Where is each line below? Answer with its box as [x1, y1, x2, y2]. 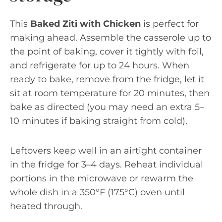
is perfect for [141, 18, 199, 29]
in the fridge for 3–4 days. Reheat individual [10, 159, 203, 170]
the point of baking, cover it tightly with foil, [10, 46, 204, 57]
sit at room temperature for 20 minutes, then [10, 88, 210, 99]
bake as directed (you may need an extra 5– [10, 102, 204, 112]
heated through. [10, 201, 82, 212]
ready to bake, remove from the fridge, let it [10, 74, 204, 85]
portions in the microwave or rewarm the [10, 173, 193, 184]
